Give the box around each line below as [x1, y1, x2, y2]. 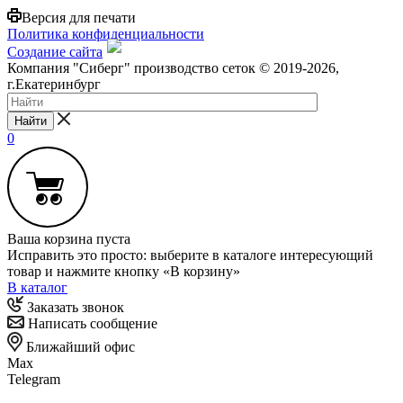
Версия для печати [22, 9, 136, 25]
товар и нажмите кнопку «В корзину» [7, 263, 240, 279]
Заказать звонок [23, 299, 124, 315]
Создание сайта [7, 43, 103, 59]
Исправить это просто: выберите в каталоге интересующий [7, 246, 373, 263]
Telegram [7, 371, 60, 387]
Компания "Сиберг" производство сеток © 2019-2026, [7, 59, 339, 76]
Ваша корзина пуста [7, 230, 130, 246]
